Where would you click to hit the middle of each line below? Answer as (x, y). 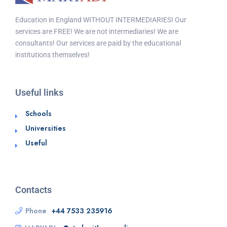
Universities (46, 128)
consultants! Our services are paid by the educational (98, 43)
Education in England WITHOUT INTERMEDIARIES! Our (101, 20)
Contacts (33, 190)
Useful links (39, 92)
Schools (39, 113)
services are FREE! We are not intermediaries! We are (97, 31)
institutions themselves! (52, 54)
